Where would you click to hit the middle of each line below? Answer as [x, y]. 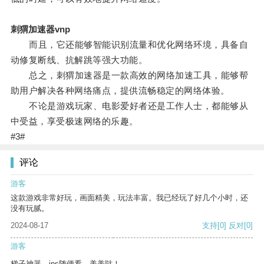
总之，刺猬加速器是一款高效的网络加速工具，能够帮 [129, 75]
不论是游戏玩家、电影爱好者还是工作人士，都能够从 [129, 106]
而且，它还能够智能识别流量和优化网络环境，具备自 [129, 45]
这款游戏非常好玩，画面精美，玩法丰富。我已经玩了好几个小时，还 [129, 198]
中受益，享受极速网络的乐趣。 [74, 121]
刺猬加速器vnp [40, 29]
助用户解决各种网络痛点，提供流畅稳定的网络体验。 [120, 91]
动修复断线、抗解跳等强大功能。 [79, 60]
